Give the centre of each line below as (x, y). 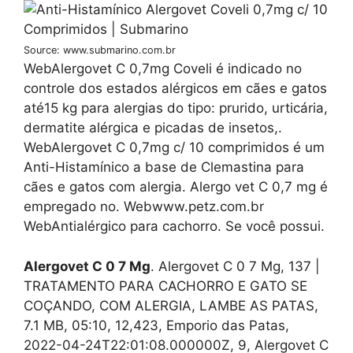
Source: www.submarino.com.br (100, 50)
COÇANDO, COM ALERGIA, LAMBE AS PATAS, (171, 305)
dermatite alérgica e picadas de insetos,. (153, 128)
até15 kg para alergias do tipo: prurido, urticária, (176, 108)
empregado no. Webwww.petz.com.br (144, 207)
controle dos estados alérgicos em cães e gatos (175, 89)
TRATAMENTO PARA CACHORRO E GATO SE (165, 286)
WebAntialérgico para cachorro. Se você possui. (174, 227)
